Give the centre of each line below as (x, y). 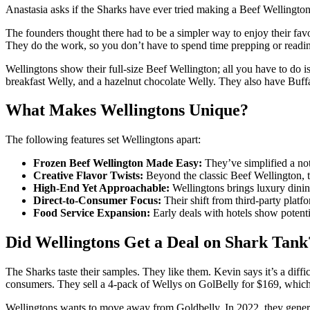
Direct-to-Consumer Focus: (97, 201)
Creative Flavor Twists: (88, 176)
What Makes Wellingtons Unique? (127, 110)
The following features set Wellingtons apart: (103, 140)
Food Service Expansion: (92, 213)
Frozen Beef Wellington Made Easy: (118, 163)
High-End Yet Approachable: (101, 188)
